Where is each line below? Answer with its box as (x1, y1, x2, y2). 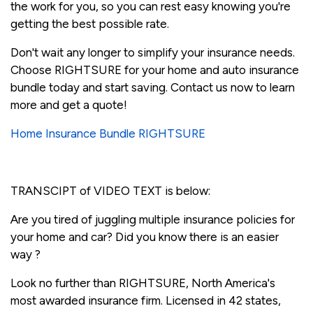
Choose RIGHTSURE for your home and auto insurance (10, 62, 299, 77)
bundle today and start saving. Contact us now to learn (10, 80, 295, 94)
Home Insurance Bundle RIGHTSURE (10, 126, 205, 140)
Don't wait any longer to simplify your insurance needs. (10, 45, 295, 59)
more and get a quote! (10, 97, 127, 112)
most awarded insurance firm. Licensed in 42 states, (10, 293, 281, 307)
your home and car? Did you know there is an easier (10, 229, 279, 244)
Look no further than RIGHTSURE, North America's (10, 275, 275, 290)
